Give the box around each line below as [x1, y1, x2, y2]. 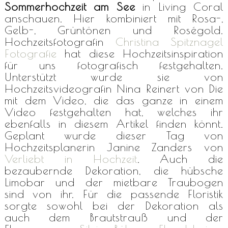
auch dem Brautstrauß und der [4, 210, 224, 224]
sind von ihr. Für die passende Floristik [4, 187, 224, 201]
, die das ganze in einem [84, 93, 224, 107]
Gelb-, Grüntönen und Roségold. [4, 23, 224, 37]
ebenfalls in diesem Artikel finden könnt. [4, 117, 224, 130]
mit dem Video [4, 93, 85, 107]
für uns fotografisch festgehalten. [4, 58, 224, 72]
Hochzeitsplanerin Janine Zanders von [4, 140, 224, 154]
